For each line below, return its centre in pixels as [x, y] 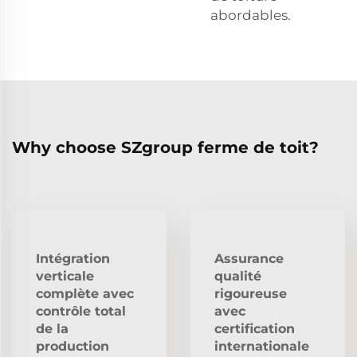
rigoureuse [251, 293]
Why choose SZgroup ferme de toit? [165, 147]
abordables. [251, 15]
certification [255, 328]
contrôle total [81, 311]
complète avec [85, 293]
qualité [238, 276]
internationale [262, 346]
